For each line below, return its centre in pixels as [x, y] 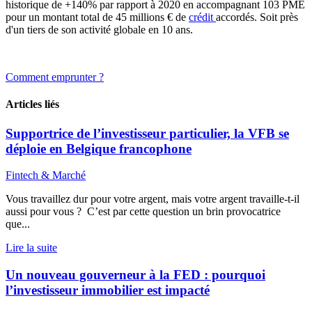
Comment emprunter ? [55, 77]
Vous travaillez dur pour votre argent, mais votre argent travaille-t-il [153, 199]
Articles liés [32, 104]
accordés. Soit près [257, 17]
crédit [202, 17]
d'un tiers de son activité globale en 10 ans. [99, 30]
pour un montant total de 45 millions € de [97, 17]
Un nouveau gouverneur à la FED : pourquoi [135, 275]
